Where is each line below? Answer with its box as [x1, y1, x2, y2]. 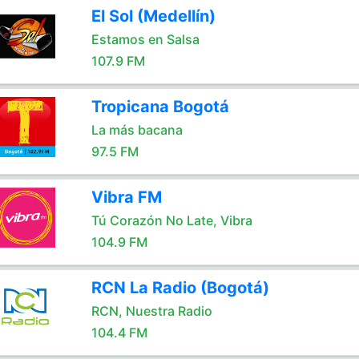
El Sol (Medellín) [91, 6, 216, 26]
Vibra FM [91, 188, 162, 207]
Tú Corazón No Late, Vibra [91, 212, 252, 228]
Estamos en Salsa [91, 31, 200, 47]
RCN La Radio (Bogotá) [91, 278, 269, 297]
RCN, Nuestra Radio [91, 303, 212, 319]
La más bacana [91, 122, 183, 138]
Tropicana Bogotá [91, 97, 229, 116]
